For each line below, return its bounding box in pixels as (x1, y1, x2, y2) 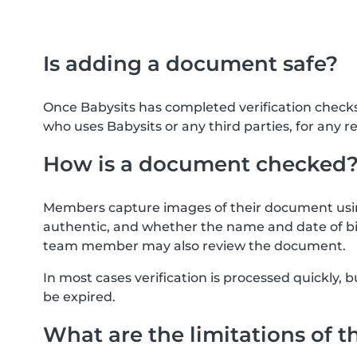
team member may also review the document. (43, 238, 346, 253)
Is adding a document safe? (43, 51, 338, 76)
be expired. (43, 289, 116, 304)
